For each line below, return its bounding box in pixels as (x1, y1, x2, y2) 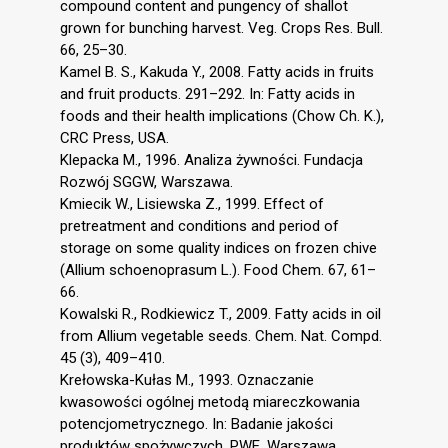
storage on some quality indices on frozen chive (60, 239, 377, 258)
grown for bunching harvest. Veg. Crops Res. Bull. (60, 19, 383, 38)
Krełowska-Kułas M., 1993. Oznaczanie (60, 371, 314, 390)
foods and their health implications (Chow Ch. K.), (60, 107, 384, 126)
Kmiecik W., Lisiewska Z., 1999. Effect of (60, 195, 324, 214)
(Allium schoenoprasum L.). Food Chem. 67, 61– (60, 261, 376, 280)
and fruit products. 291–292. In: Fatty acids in (60, 85, 355, 104)
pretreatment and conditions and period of (60, 217, 339, 236)
